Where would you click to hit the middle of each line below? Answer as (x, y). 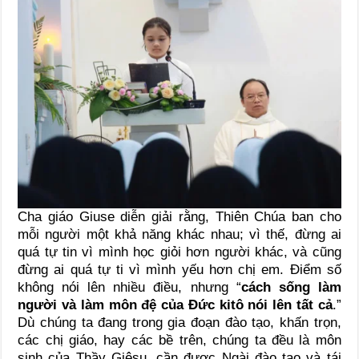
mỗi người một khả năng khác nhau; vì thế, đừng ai (179, 235)
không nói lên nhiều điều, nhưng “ (129, 288)
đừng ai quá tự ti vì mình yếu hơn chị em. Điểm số (179, 270)
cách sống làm (291, 288)
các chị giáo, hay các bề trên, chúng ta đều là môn (179, 341)
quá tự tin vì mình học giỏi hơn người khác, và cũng (179, 252)
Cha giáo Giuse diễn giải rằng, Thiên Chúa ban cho (179, 217)
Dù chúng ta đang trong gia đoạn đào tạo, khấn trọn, (179, 323)
